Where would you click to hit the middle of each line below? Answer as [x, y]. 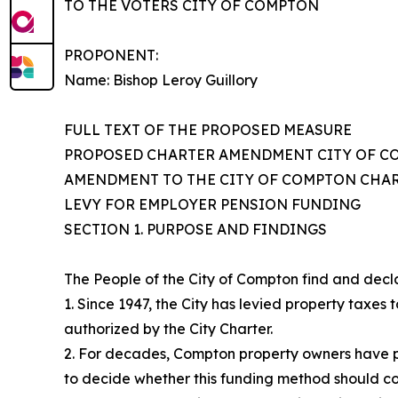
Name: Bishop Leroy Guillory [161, 80]
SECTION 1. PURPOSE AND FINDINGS [195, 230]
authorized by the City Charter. [168, 329]
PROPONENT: [111, 56]
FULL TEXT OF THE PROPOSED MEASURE [208, 130]
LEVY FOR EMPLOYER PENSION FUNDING [212, 205]
